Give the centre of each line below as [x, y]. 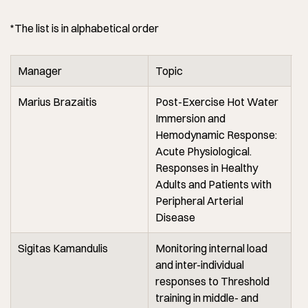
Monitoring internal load [211, 248]
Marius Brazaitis [57, 101]
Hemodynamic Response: [216, 134]
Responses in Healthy [207, 167]
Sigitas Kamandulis [63, 248]
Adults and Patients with [213, 184]
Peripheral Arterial [199, 200]
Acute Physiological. [203, 151]
